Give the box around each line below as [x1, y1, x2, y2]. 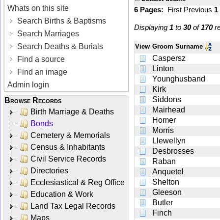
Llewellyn [152, 136, 186, 145]
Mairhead [152, 105, 185, 114]
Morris [152, 126, 174, 135]
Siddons [152, 95, 181, 104]
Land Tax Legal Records [30, 201, 115, 210]
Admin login [7, 80, 50, 89]
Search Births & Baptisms [15, 16, 107, 25]
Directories [30, 166, 68, 175]
